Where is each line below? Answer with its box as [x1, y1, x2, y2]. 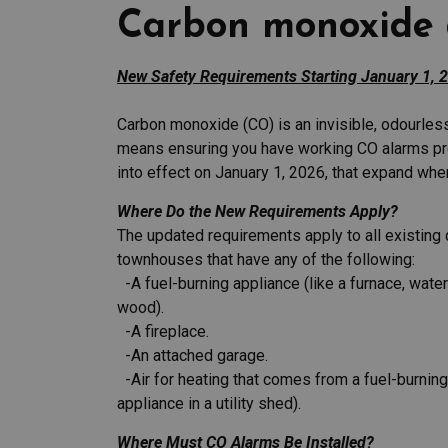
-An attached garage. [117, 346, 268, 365]
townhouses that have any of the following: [117, 250, 415, 269]
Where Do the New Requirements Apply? [117, 202, 398, 221]
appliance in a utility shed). [117, 394, 301, 413]
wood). [117, 298, 164, 317]
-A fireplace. [117, 322, 209, 341]
